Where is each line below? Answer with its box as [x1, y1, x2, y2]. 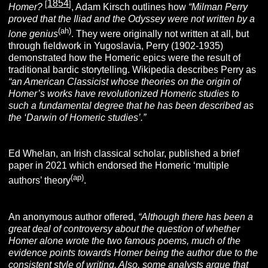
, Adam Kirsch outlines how [71, 2, 189, 13]
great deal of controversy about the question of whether [8, 223, 240, 234]
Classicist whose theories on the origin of [67, 77, 241, 87]
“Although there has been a [138, 211, 254, 222]
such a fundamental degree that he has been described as [8, 100, 254, 111]
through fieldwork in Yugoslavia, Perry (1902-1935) [8, 41, 224, 51]
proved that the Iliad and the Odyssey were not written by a [8, 14, 255, 25]
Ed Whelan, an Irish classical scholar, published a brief [8, 148, 240, 159]
